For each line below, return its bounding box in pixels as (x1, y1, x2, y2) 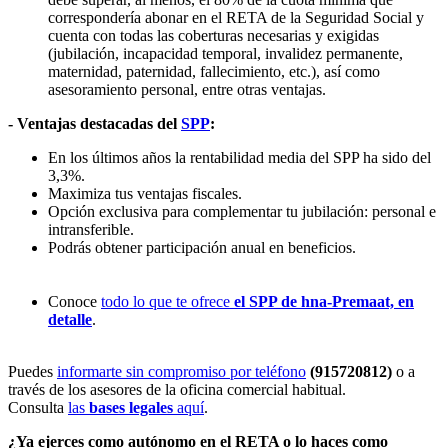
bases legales (89, 398, 173, 416)
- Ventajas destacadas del (8, 114, 181, 132)
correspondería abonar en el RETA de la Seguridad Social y (48, 8, 424, 26)
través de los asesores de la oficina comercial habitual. (8, 380, 346, 398)
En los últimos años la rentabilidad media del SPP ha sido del (48, 148, 431, 166)
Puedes (8, 362, 57, 380)
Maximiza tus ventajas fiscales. (48, 184, 242, 202)
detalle (48, 310, 92, 328)
